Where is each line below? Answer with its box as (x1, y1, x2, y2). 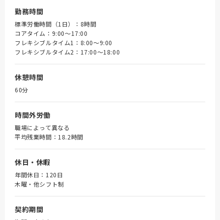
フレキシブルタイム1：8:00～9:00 (15, 38, 112, 47)
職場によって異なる (15, 123, 70, 132)
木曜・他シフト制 (15, 180, 64, 188)
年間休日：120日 (15, 170, 63, 179)
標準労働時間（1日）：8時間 (15, 20, 97, 28)
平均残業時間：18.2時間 (15, 133, 83, 141)
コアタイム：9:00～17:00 (15, 29, 88, 37)
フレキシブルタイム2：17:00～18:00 (15, 48, 120, 56)
